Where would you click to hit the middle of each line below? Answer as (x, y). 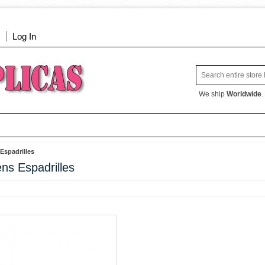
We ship (213, 94)
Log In (24, 36)
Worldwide (244, 94)
